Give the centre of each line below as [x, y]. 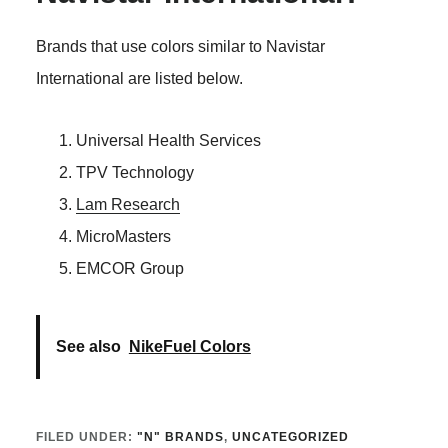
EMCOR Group [129, 269]
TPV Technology [134, 173]
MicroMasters [123, 237]
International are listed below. [139, 79]
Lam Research [127, 205]
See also [88, 347]
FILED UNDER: [86, 437]
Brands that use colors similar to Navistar [180, 47]
